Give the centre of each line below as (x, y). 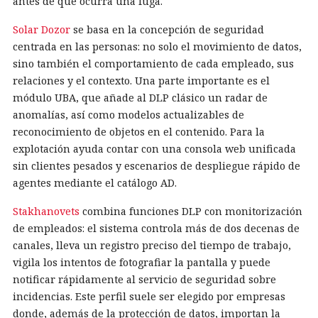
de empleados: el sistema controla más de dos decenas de (156, 228)
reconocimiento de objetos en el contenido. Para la (139, 131)
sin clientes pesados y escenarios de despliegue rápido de (157, 165)
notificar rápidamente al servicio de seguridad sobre (144, 279)
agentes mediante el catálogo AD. (95, 182)
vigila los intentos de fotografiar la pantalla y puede (142, 262)
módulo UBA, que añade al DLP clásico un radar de (140, 97)
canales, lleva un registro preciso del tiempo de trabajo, (152, 245)
